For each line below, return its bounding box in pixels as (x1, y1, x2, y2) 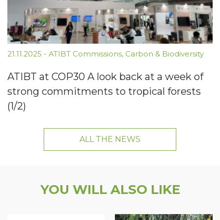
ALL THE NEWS (80, 135, 140, 144)
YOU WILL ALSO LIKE (40, 182, 180, 198)
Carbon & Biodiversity (125, 49, 204, 59)
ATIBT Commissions (49, 49, 122, 59)
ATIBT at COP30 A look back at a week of (7, 71, 203, 83)
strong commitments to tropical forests (7, 85, 201, 98)
